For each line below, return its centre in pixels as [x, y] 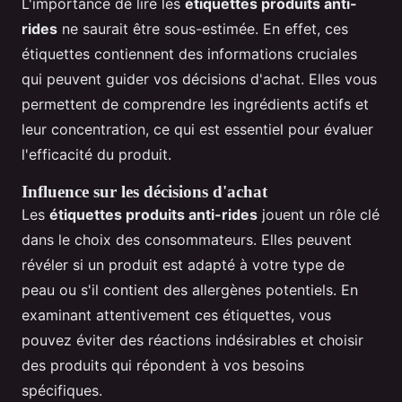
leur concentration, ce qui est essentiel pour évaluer [197, 130]
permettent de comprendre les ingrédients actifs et [195, 105]
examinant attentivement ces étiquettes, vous [176, 315]
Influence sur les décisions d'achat [144, 192]
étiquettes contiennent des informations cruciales [189, 54]
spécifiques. [62, 391]
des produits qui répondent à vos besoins [163, 366]
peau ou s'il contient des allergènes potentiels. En [190, 290]
